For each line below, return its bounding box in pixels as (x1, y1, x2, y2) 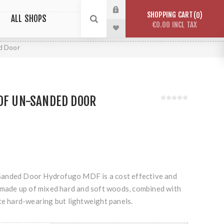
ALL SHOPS (10, 13, 47, 24)
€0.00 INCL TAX (152, 19, 197, 29)
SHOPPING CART (146, 10, 193, 19)
